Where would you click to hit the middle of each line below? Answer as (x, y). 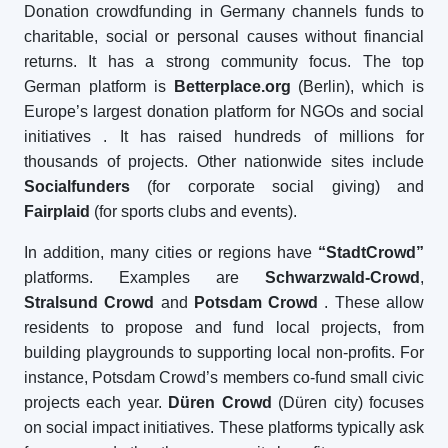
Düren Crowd (220, 402)
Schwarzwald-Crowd (342, 277)
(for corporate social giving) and (277, 186)
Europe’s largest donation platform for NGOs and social (224, 111)
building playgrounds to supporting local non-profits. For (224, 352)
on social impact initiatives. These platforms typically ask (224, 427)
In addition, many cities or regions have (171, 252)
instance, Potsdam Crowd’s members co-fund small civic (224, 377)
